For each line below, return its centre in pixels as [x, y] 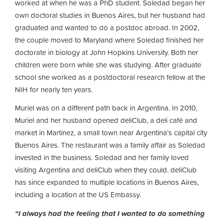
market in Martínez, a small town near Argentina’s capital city [111, 133]
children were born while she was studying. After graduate [108, 64]
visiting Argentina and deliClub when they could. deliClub [106, 170]
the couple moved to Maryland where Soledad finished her [109, 40]
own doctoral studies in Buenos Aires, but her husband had [110, 15]
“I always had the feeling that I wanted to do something [110, 213]
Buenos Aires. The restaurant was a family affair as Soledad [110, 145]
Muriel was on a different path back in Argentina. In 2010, [106, 108]
